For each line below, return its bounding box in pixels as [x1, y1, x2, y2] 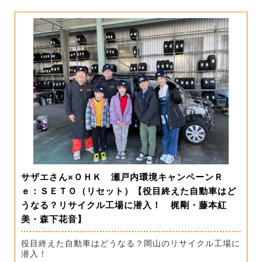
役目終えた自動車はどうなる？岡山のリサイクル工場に [21, 239, 240, 249]
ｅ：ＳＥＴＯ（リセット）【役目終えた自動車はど [21, 186, 236, 196]
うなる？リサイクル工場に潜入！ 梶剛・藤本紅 [21, 200, 227, 211]
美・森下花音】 [21, 214, 87, 225]
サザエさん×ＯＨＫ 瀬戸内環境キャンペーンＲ [21, 172, 223, 182]
